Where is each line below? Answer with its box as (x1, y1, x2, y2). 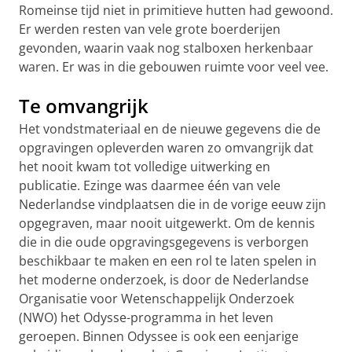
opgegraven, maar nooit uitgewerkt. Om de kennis (19, 214, 315, 232)
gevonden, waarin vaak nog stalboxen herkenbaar (19, 39, 313, 57)
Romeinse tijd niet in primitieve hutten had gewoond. (19, 2, 333, 19)
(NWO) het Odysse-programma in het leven (19, 309, 273, 326)
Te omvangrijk (19, 93, 148, 119)
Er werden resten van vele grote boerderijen (19, 20, 280, 38)
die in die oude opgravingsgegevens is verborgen (19, 233, 309, 251)
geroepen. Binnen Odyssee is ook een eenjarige (19, 328, 299, 345)
